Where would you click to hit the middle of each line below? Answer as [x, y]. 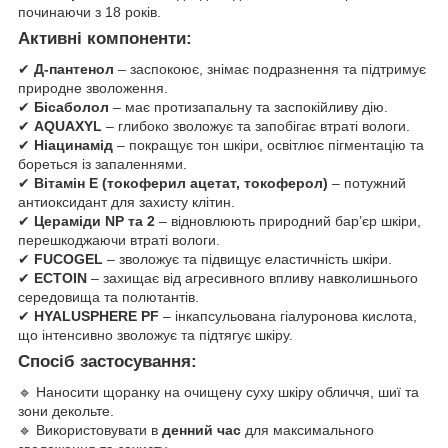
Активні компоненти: [105, 39]
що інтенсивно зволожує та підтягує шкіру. [155, 335]
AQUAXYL [68, 126]
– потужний [367, 183]
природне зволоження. [93, 88]
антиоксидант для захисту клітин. [126, 202]
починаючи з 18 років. [89, 12]
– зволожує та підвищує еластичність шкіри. [247, 259]
